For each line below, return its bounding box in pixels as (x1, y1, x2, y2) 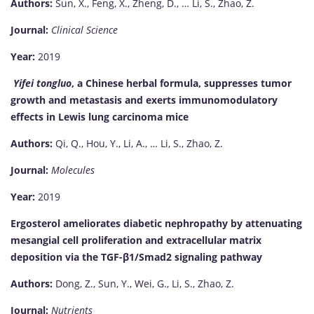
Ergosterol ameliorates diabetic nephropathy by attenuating (11, 217, 302, 231)
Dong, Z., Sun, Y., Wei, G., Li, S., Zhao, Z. (53, 277, 234, 291)
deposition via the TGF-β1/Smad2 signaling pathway (11, 250, 262, 264)
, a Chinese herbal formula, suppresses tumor (71, 76, 292, 90)
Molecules (51, 163, 95, 177)
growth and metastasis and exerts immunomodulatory (11, 93, 278, 107)
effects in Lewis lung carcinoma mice (11, 110, 189, 124)
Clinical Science (51, 23, 118, 37)
